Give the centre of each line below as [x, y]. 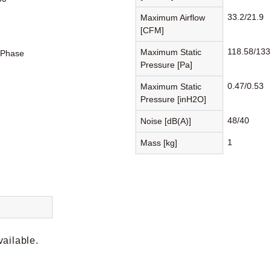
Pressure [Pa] [167, 64]
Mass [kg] [159, 142]
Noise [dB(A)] [166, 121]
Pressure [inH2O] [174, 99]
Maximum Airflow [173, 17]
